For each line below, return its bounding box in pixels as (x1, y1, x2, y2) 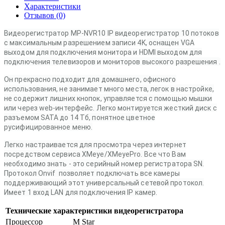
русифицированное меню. (4, 123, 93, 131)
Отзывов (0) (24, 11, 65, 20)
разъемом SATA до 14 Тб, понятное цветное (4, 113, 156, 122)
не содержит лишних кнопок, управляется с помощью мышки (4, 94, 212, 102)
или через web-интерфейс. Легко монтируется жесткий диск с (4, 103, 217, 112)
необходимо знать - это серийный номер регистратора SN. (4, 159, 204, 168)
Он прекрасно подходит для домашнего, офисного (4, 75, 176, 83)
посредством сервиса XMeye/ (4, 150, 107, 158)
